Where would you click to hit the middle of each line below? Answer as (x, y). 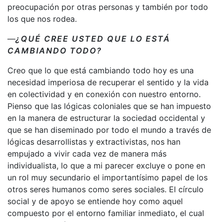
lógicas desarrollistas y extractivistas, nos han (94, 141)
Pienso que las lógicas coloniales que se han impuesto (109, 106)
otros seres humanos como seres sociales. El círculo (106, 189)
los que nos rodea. (42, 19)
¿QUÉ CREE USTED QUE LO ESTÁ (93, 38)
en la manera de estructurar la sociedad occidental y (106, 118)
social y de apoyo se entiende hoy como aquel (95, 201)
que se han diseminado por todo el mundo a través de (109, 130)
